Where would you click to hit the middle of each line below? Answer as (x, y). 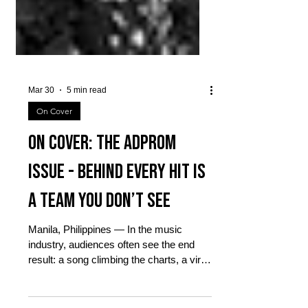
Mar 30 (41, 115)
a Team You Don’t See (99, 225)
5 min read (87, 115)
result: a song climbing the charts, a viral (118, 284)
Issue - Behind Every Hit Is (117, 197)
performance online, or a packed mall (111, 299)
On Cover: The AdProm (102, 168)
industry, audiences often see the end (111, 269)
